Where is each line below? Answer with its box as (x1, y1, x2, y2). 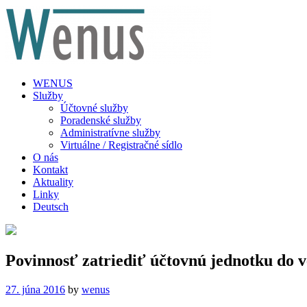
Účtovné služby (60, 102, 128, 114)
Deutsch (33, 201, 69, 212)
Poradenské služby (60, 114, 141, 126)
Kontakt (33, 164, 68, 175)
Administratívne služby (60, 127, 160, 138)
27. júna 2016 (5, 283, 65, 295)
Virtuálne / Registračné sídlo (60, 139, 182, 151)
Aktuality (33, 176, 73, 188)
